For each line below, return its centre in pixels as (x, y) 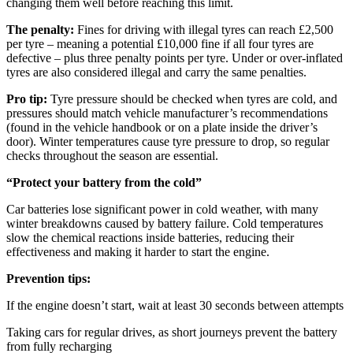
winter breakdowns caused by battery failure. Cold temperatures (165, 223)
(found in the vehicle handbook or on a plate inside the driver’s (162, 127)
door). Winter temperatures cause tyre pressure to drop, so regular (168, 141)
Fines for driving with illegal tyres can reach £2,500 (205, 29)
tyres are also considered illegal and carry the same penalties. (156, 72)
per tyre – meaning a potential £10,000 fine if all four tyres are (160, 43)
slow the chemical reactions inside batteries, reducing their (150, 237)
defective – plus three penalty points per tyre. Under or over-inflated (175, 58)
